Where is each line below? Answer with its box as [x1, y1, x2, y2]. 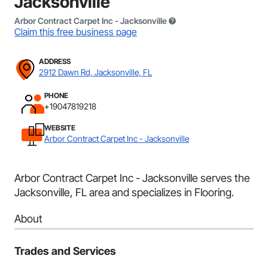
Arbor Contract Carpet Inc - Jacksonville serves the [14, 172, 250, 184]
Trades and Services [14, 245, 116, 257]
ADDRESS [39, 57, 71, 66]
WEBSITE [44, 123, 75, 132]
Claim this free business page [14, 26, 137, 38]
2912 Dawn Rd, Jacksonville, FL [39, 67, 152, 77]
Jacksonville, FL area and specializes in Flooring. [14, 186, 234, 199]
